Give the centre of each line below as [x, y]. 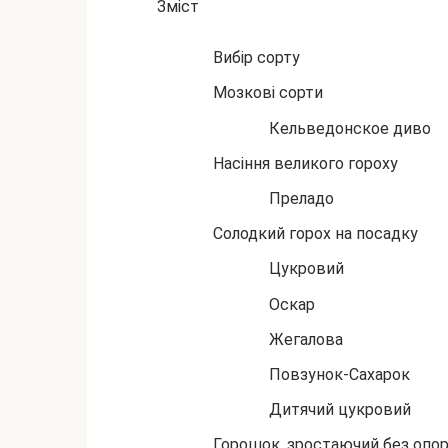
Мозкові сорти [268, 93]
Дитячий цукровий [340, 410]
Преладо [301, 198]
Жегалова [306, 339]
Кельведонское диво [350, 128]
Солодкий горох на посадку [315, 234]
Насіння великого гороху [305, 163]
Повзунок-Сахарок [339, 374]
